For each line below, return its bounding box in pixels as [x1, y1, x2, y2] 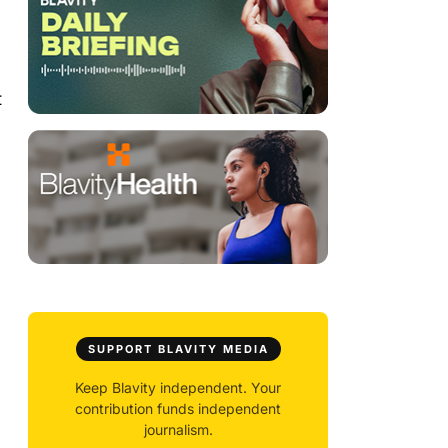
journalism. [143, 421, 213, 439]
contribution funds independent [75, 400, 281, 418]
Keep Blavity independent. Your [75, 379, 281, 397]
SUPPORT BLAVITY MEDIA [87, 342, 269, 357]
